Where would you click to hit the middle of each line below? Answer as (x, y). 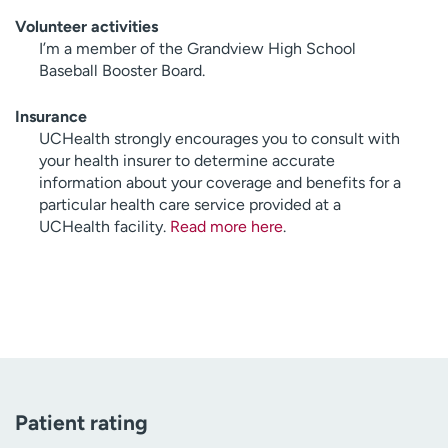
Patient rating (81, 423)
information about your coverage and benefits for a (220, 183)
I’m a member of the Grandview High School (197, 49)
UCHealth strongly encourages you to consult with (219, 139)
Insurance (51, 117)
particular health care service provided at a (190, 205)
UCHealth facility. (104, 227)
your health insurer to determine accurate (187, 161)
